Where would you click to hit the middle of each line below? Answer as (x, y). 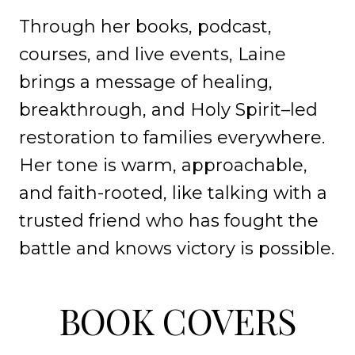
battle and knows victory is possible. (177, 248)
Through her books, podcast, (145, 27)
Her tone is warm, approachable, (163, 165)
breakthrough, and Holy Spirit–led (168, 110)
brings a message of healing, (146, 82)
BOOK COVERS (177, 320)
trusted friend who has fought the (169, 221)
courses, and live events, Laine (153, 54)
